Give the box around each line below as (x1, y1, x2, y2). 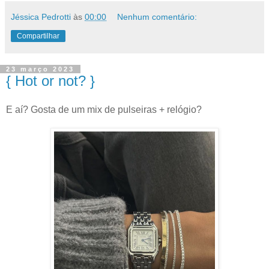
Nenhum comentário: (117, 12, 198, 22)
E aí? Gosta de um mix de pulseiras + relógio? (6, 104, 202, 115)
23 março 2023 (6, 65, 74, 73)
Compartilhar (17, 32, 59, 41)
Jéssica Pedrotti (11, 12, 71, 22)
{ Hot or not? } (6, 73, 95, 89)
